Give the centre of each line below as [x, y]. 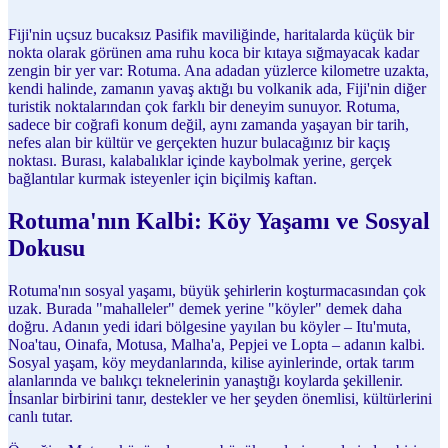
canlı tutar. [40, 416]
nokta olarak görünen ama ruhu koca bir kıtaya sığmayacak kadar [213, 52]
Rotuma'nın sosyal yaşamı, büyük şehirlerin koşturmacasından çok [217, 290]
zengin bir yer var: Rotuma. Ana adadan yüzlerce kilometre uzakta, [218, 70]
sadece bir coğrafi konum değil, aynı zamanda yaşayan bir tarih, [208, 124]
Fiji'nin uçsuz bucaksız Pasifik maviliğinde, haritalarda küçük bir [211, 34]
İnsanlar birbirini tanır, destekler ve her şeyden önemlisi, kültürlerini [220, 398]
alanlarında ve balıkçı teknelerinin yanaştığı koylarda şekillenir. [205, 380]
